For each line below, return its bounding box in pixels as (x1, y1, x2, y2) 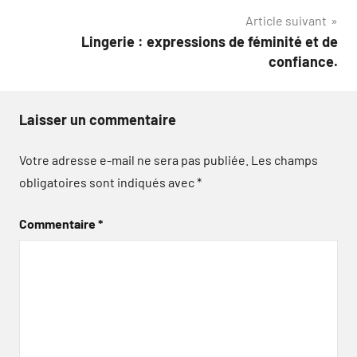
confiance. (269, 52, 338, 70)
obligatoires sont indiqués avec (19, 174, 197, 190)
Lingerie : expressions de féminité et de (81, 32, 338, 50)
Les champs (251, 151, 318, 167)
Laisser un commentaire (19, 110, 176, 128)
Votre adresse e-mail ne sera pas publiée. (19, 151, 249, 167)
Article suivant (245, 12, 327, 28)
